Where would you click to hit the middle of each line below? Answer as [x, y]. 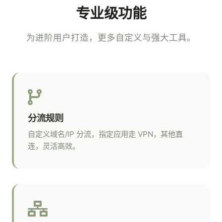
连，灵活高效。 [54, 146]
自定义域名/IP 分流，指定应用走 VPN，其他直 [105, 134]
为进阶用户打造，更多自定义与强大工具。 [111, 37]
